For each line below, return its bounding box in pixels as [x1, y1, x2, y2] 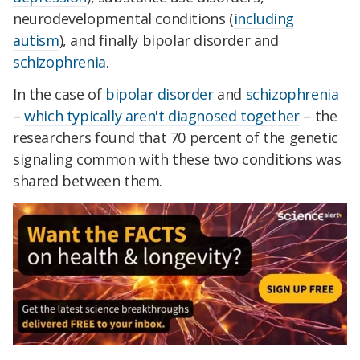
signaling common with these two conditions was [13, 149, 342, 170]
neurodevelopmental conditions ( [13, 9, 234, 29]
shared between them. [13, 171, 163, 191]
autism [13, 31, 59, 51]
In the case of [13, 84, 105, 104]
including [233, 9, 295, 29]
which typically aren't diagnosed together [24, 106, 300, 126]
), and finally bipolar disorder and [59, 31, 279, 51]
